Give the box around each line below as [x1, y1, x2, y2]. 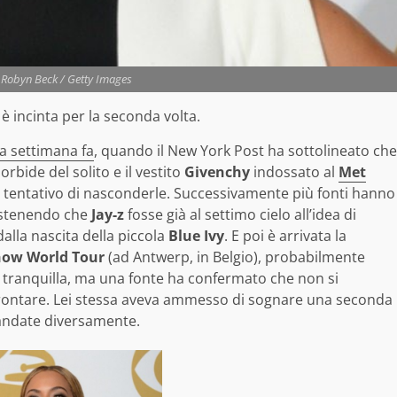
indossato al [250, 162, 339, 183]
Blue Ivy [168, 226, 224, 246]
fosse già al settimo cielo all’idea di [124, 205, 356, 225]
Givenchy [184, 162, 250, 183]
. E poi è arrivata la [224, 226, 346, 246]
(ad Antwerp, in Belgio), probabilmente [105, 247, 365, 268]
